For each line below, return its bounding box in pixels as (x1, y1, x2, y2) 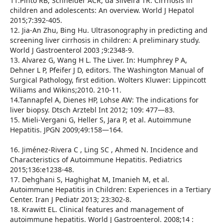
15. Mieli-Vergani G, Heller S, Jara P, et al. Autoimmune (9, 115, 191, 125)
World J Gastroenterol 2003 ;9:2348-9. (9, 45, 134, 55)
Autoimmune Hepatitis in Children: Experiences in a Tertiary (9, 185, 211, 195)
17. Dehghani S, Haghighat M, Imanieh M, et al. (9, 175, 169, 185)
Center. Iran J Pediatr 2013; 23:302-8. (9, 195, 131, 205)
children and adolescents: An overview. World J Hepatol (9, 5, 194, 15)
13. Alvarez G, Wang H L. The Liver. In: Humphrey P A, (9, 55, 187, 65)
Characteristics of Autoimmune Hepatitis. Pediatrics (9, 155, 182, 165)
